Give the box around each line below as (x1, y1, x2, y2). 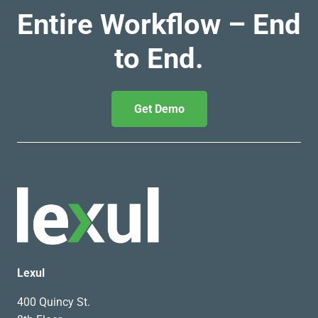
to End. (114, 41, 204, 75)
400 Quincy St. (17, 295, 90, 309)
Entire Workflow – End (17, 7, 301, 41)
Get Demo (133, 102, 185, 116)
